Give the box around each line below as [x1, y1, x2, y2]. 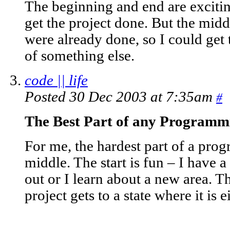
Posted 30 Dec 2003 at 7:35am [25, 89, 216, 105]
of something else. [25, 48, 135, 64]
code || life [25, 72, 88, 89]
